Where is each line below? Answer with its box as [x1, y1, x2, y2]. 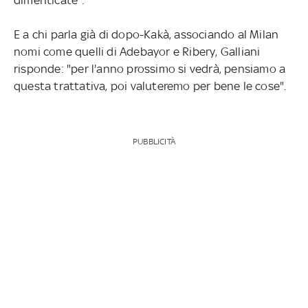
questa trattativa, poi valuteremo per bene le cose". [13, 78, 287, 93]
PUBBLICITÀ [132, 136, 175, 146]
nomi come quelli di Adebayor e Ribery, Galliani [13, 44, 261, 58]
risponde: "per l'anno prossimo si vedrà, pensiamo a [13, 61, 286, 76]
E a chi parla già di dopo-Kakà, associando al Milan [13, 27, 279, 41]
